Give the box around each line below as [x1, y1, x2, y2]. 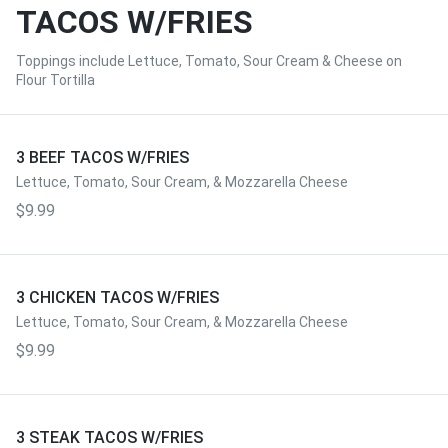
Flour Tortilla [16, 72, 95, 88]
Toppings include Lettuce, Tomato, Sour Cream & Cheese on [16, 53, 402, 69]
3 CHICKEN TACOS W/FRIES [16, 288, 219, 307]
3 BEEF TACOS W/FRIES [16, 148, 189, 167]
